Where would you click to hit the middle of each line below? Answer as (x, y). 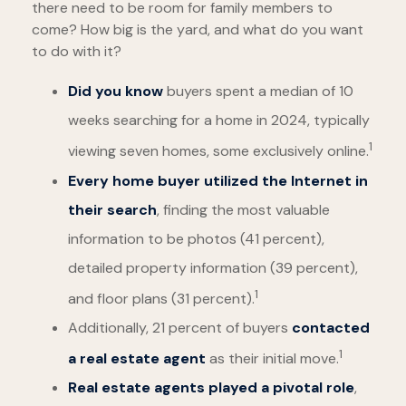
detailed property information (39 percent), (213, 267)
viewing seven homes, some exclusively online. (218, 151)
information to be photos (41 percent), (196, 238)
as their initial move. (272, 359)
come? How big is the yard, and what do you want (198, 30)
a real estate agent (137, 359)
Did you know (116, 92)
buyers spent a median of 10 (258, 92)
